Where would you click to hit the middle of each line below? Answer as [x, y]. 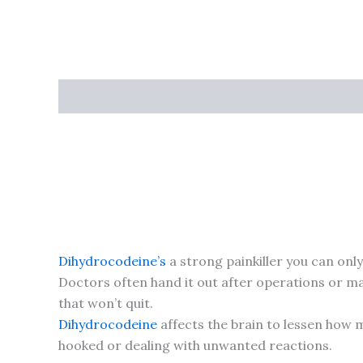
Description [95, 96]
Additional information [219, 96]
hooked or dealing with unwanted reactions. [195, 345]
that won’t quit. [106, 303]
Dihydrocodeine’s [112, 261]
